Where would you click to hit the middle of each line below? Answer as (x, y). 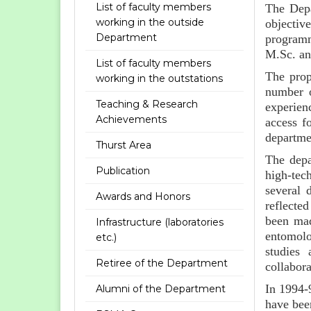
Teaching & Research (147, 104)
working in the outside (150, 22)
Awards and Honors (143, 196)
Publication (123, 171)
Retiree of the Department (162, 263)
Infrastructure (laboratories (160, 222)
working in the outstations (159, 78)
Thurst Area (124, 145)
